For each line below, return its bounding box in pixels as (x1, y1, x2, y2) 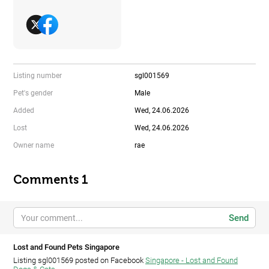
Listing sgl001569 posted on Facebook (13, 256, 145, 265)
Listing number (13, 71, 62, 80)
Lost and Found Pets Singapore (13, 243, 119, 252)
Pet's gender (13, 89, 53, 98)
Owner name (13, 141, 54, 150)
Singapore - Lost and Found (145, 256, 238, 265)
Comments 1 (13, 172, 88, 187)
